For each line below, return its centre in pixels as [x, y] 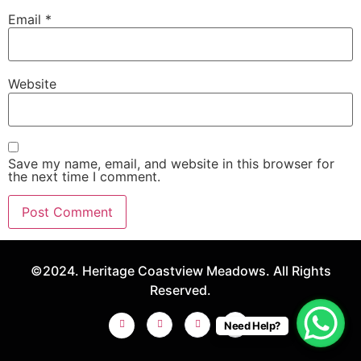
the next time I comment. [84, 177]
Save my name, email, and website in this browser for [171, 164]
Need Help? [252, 326]
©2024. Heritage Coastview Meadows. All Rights [180, 270]
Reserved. [180, 290]
